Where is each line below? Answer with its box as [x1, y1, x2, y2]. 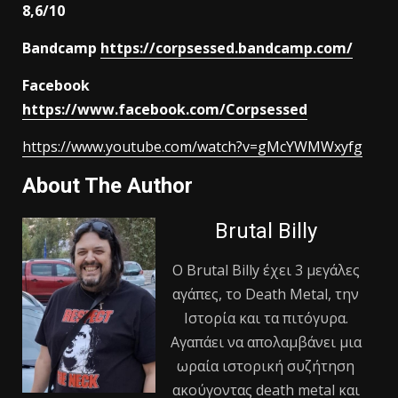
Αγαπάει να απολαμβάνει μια [170, 331, 362, 352]
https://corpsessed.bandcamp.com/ [100, 37, 353, 58]
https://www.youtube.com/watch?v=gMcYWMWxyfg [22, 136, 362, 156]
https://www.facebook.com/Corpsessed [22, 99, 307, 119]
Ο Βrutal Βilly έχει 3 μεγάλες [171, 259, 360, 280]
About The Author [22, 172, 193, 198]
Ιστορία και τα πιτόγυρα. [183, 307, 348, 328]
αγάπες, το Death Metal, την [172, 283, 359, 304]
